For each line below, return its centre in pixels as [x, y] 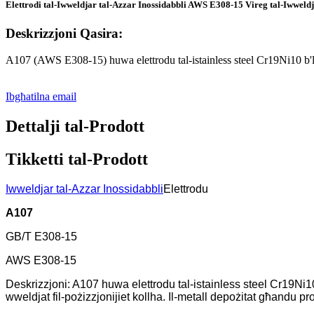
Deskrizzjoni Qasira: [64, 33]
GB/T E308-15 [41, 237]
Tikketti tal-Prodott [77, 159]
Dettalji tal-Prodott [75, 127]
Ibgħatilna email [41, 97]
